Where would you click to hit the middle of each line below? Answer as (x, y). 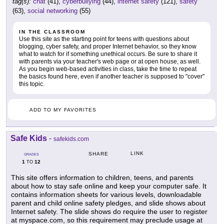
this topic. (32, 84)
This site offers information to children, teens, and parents (102, 178)
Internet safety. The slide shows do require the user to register (109, 212)
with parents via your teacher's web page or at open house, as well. (110, 62)
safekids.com (71, 139)
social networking (52, 11)
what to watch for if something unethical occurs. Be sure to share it (108, 54)
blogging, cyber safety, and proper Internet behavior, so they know (108, 47)
